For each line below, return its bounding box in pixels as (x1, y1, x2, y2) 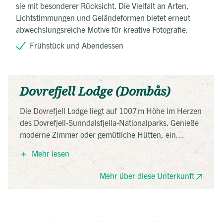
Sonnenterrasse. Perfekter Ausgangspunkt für (20, 153, 175, 163)
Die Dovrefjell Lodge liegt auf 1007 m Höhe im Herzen (20, 105, 202, 115)
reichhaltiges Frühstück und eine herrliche (20, 141, 165, 151)
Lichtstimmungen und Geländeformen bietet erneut (16, 12, 190, 22)
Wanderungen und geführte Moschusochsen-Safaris (20, 165, 196, 175)
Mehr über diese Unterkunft (99, 170, 194, 180)
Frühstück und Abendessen (30, 40, 123, 50)
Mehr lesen (32, 148, 69, 158)
